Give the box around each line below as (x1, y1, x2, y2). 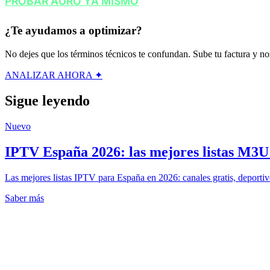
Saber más (5, 192, 44, 203)
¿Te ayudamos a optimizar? (5, 24, 142, 37)
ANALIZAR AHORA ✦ (5, 69, 102, 80)
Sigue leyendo (5, 92, 90, 108)
